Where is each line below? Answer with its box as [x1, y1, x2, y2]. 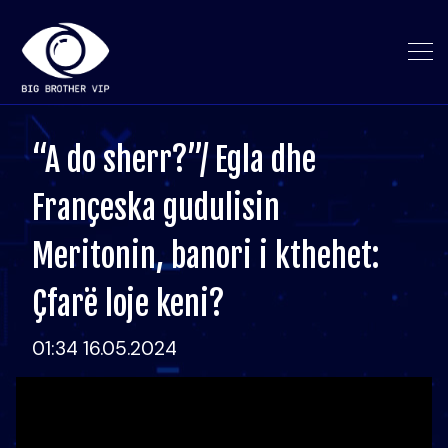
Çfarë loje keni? [32, 284, 225, 324]
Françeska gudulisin [32, 188, 280, 228]
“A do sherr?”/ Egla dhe [32, 140, 316, 180]
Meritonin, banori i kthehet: [32, 236, 379, 276]
